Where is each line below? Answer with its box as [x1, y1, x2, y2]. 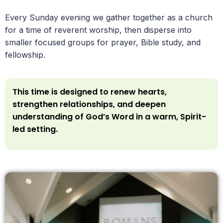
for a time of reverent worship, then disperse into [5, 24, 192, 35]
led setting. [12, 123, 58, 135]
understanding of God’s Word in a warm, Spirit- [12, 111, 206, 123]
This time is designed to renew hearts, [12, 86, 167, 98]
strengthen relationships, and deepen [12, 99, 166, 111]
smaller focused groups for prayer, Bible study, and [5, 37, 201, 47]
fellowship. [5, 49, 45, 60]
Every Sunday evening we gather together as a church [5, 12, 213, 22]
